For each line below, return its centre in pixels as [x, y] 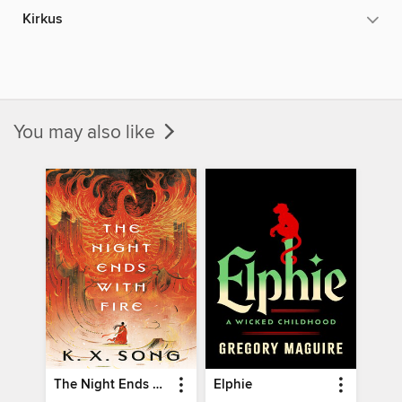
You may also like [87, 132]
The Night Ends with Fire [158, 385]
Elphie [232, 385]
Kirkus [43, 19]
